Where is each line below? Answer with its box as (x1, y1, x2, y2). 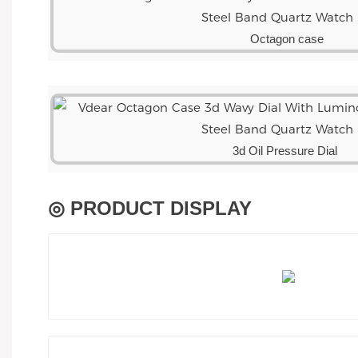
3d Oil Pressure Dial (233, 144, 340, 158)
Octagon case (249, 32, 324, 46)
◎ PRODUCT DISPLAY (48, 197, 252, 220)
